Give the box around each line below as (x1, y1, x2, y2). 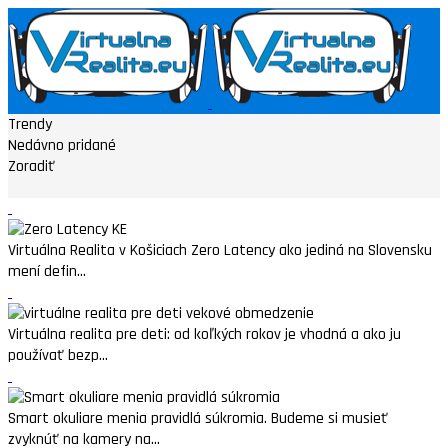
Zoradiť (8, 156, 55, 177)
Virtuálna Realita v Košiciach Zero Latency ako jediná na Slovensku (8, 240, 432, 261)
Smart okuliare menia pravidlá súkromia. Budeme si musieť (8, 408, 388, 429)
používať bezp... (8, 345, 108, 366)
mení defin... (8, 261, 86, 282)
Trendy (8, 114, 52, 135)
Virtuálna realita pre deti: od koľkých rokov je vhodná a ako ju (8, 324, 401, 345)
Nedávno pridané (8, 135, 116, 156)
